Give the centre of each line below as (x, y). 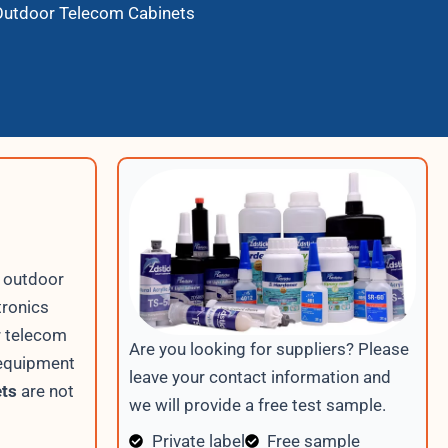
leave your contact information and (260, 376)
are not (45, 390)
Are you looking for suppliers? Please (269, 348)
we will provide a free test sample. (257, 404)
